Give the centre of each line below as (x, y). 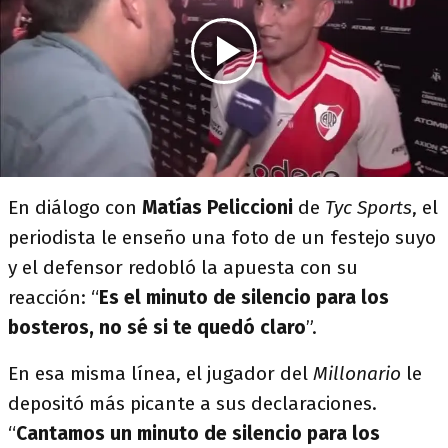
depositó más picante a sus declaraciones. (192, 403)
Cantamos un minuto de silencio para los (198, 433)
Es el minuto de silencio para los (244, 297)
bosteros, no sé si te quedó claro (157, 327)
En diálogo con (75, 207)
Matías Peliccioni (220, 207)
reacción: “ (53, 297)
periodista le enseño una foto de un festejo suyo (222, 237)
